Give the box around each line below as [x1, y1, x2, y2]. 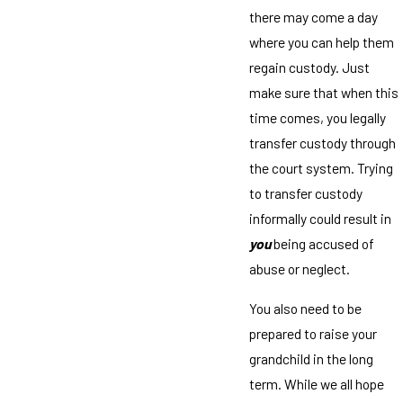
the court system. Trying [248, 159, 393, 177]
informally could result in [248, 210, 391, 228]
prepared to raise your [248, 324, 377, 342]
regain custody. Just [248, 58, 370, 76]
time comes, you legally [248, 109, 386, 127]
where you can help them [248, 33, 394, 51]
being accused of [270, 235, 374, 253]
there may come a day [248, 8, 378, 26]
